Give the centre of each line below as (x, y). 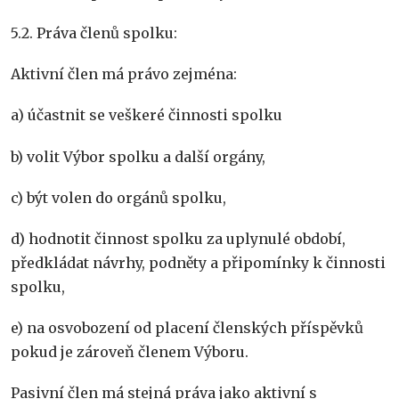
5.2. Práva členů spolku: (94, 33)
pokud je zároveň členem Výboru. (130, 352)
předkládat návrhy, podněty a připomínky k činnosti (198, 262)
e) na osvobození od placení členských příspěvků (187, 328)
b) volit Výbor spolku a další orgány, (138, 156)
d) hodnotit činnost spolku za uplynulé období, (178, 238)
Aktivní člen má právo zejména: (124, 74)
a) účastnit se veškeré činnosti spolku (147, 115)
